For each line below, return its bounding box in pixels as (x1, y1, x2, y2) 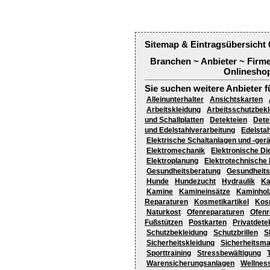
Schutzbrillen (213, 228, 258, 237)
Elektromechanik (146, 146, 205, 155)
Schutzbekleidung (146, 228, 207, 237)
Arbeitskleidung (146, 105, 201, 115)
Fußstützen (145, 218, 183, 227)
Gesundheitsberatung (146, 167, 221, 176)
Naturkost (146, 208, 181, 217)
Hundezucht (175, 177, 216, 186)
